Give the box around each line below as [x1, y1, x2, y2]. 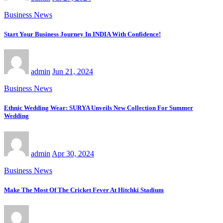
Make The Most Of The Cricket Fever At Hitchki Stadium [4, 186, 164, 194]
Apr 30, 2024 [52, 149, 94, 158]
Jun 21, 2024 [52, 67, 93, 76]
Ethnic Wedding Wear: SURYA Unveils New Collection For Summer [4, 104, 193, 112]
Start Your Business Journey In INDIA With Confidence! [4, 30, 161, 38]
